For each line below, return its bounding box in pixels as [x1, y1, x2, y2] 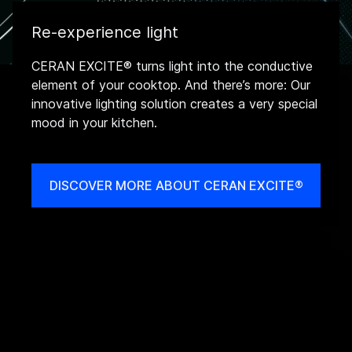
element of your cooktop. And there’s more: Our [31, 76, 310, 93]
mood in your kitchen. [31, 114, 157, 130]
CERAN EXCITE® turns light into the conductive [31, 57, 313, 74]
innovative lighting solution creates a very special [31, 95, 317, 112]
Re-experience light [31, 22, 178, 42]
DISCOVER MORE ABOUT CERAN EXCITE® [49, 177, 303, 193]
